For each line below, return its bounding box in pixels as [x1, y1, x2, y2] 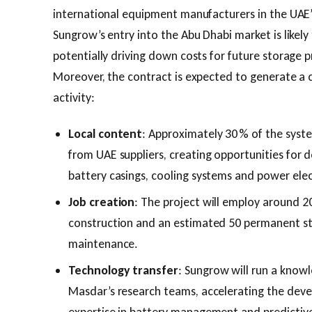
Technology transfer [68, 263, 178, 278]
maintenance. [68, 236, 139, 251]
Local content [68, 126, 143, 141]
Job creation [68, 194, 135, 210]
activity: [53, 90, 95, 105]
